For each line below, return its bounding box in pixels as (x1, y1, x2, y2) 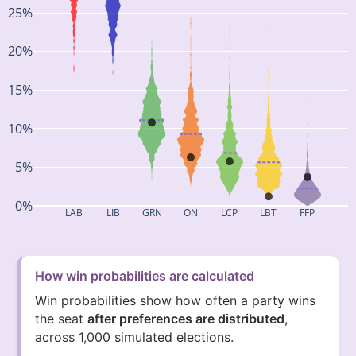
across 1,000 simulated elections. (35, 328, 234, 345)
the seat (35, 310, 88, 327)
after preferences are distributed (87, 310, 285, 327)
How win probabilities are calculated (35, 267, 255, 284)
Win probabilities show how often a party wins (35, 292, 316, 308)
